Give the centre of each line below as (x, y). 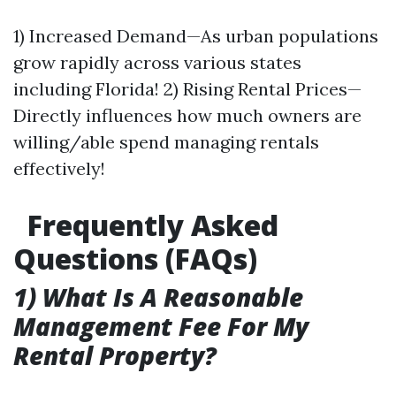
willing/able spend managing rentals (166, 142)
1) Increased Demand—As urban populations (196, 36)
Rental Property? (115, 355)
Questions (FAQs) (135, 259)
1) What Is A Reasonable (158, 297)
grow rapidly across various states (157, 62)
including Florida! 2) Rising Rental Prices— (187, 89)
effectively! (59, 168)
